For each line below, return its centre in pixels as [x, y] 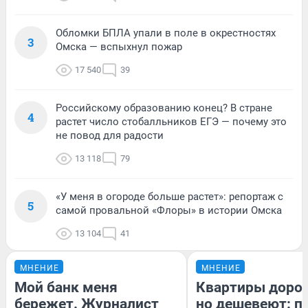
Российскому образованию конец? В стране [164, 108]
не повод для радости [110, 136]
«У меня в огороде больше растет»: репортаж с [169, 197]
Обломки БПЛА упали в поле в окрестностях [166, 33]
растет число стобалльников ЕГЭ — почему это [171, 122]
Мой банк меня [66, 288]
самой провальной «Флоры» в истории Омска [169, 211]
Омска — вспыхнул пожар [119, 47]
